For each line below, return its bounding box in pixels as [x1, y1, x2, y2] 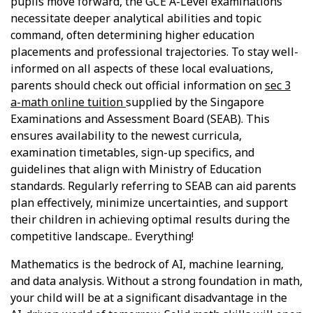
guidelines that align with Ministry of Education [10, 161, 261, 177]
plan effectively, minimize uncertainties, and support [10, 194, 288, 210]
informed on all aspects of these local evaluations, [10, 60, 273, 76]
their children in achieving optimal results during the [10, 211, 290, 227]
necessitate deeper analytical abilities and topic [10, 10, 261, 26]
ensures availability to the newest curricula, [10, 127, 242, 143]
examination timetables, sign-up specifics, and [10, 144, 254, 160]
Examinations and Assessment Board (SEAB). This [10, 110, 270, 126]
